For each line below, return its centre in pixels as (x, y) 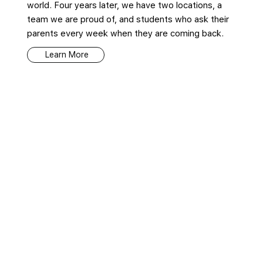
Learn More (67, 55)
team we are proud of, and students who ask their (128, 19)
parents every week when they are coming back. (125, 33)
